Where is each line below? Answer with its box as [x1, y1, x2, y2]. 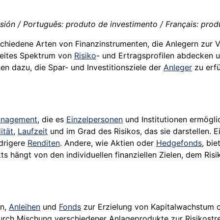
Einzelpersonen [66, 114, 123, 125]
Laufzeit [18, 126, 48, 137]
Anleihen [9, 202, 40, 212]
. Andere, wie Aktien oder [60, 138, 156, 148]
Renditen [27, 138, 60, 148]
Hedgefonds [156, 138, 202, 148]
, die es [37, 114, 66, 125]
